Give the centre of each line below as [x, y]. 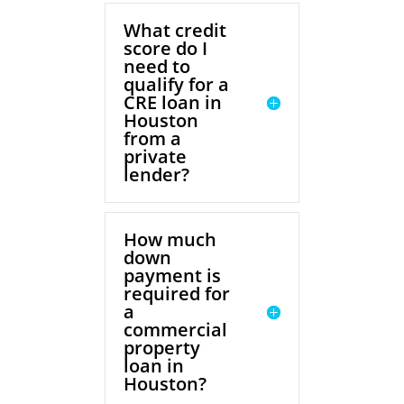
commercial [176, 330]
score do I [166, 49]
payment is [173, 276]
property [162, 348]
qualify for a [177, 85]
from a [153, 139]
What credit [175, 31]
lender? [157, 175]
